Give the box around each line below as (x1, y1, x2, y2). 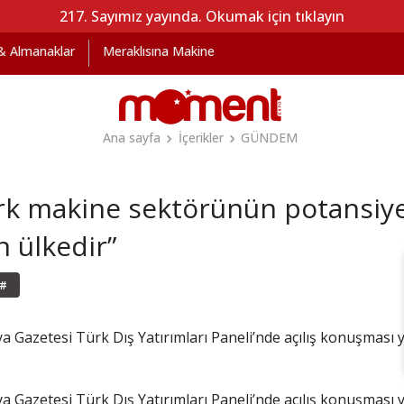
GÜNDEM (241, 129, 298, 146)
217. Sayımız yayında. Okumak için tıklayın (60, 6, 344, 26)
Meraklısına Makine (103, 42, 215, 60)
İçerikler (178, 129, 224, 146)
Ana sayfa (102, 129, 161, 146)
